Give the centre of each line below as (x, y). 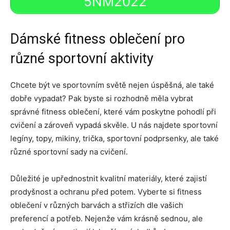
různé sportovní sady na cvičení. (69, 151)
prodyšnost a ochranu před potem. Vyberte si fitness (106, 191)
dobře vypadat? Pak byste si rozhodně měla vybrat (102, 98)
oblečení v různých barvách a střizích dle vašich (97, 205)
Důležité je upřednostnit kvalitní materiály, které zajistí (109, 178)
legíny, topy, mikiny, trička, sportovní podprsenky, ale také (114, 138)
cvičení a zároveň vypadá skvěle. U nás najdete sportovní (114, 125)
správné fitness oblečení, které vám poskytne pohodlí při (113, 111)
